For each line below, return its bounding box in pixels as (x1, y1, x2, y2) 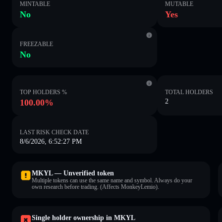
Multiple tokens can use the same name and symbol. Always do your (32, 176, 192, 184)
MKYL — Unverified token (32, 169, 114, 177)
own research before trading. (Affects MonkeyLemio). (32, 183, 159, 190)
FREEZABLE (20, 40, 53, 48)
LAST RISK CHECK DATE (20, 128, 89, 136)
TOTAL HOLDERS (165, 88, 214, 96)
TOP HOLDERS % (20, 88, 67, 96)
